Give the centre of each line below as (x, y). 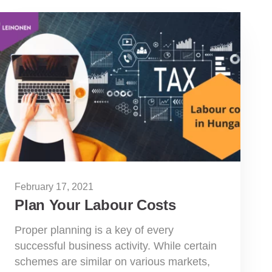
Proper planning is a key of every (94, 230)
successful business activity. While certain (116, 246)
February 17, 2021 (54, 186)
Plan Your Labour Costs (95, 205)
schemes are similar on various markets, (113, 261)
